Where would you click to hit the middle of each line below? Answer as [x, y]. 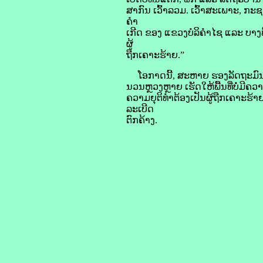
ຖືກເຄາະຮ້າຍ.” [155, 55]
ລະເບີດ [140, 109]
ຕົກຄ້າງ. [142, 120]
